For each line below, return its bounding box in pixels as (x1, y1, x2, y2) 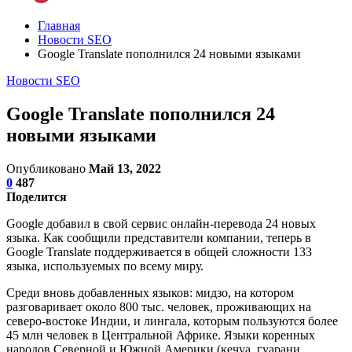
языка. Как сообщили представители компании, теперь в (6, 230, 311, 244)
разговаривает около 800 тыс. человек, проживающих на (6, 299, 311, 313)
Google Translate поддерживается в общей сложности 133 (6, 244, 312, 258)
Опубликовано (6, 161, 89, 175)
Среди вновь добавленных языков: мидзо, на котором (6, 285, 294, 299)
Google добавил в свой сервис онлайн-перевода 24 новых (6, 216, 316, 230)
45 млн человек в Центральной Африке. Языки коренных (6, 328, 315, 342)
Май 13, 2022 (89, 161, 161, 175)
